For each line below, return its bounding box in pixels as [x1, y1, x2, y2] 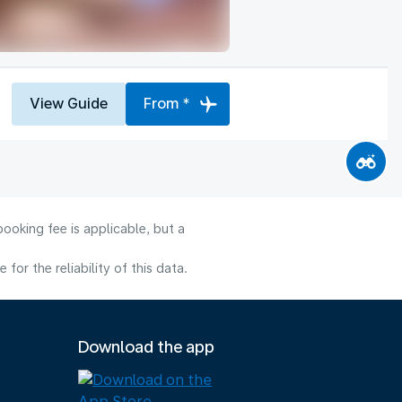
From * [144, 94, 190, 112]
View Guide [30, 94, 108, 112]
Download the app [78, 337, 215, 356]
